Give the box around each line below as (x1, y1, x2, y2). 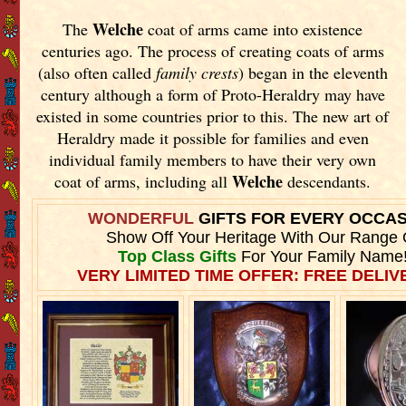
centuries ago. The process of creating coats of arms (41, 39, 384, 62)
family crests (155, 61, 238, 83)
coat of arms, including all (54, 169, 233, 192)
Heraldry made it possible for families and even (56, 126, 369, 149)
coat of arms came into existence (143, 17, 363, 40)
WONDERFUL (88, 208, 199, 227)
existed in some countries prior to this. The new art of (36, 104, 390, 127)
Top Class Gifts (117, 246, 237, 266)
